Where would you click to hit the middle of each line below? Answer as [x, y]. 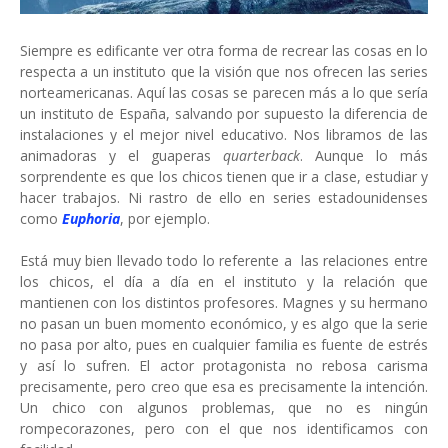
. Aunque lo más [364, 155]
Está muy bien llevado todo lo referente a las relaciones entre [224, 260]
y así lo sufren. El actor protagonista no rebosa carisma [224, 365]
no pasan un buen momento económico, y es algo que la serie [224, 323]
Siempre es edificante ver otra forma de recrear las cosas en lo [224, 50]
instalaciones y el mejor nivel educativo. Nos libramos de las [224, 134]
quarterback [261, 155]
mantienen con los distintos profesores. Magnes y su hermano [224, 302]
